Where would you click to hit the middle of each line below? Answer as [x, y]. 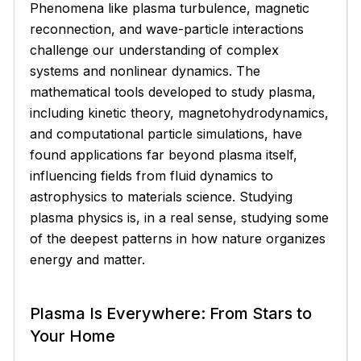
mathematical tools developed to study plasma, [173, 91]
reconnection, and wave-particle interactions [167, 29]
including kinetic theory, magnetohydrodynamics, [180, 112]
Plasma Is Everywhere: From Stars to [171, 313]
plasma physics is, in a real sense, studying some [180, 217]
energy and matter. [88, 259]
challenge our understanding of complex [155, 50]
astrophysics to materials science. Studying [162, 196]
